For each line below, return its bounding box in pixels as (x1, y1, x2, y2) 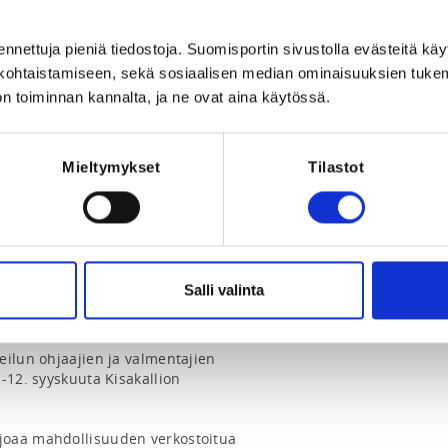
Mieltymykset (62, 158, 160, 176)
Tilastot (308, 158, 364, 176)
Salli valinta (184, 281, 264, 299)
